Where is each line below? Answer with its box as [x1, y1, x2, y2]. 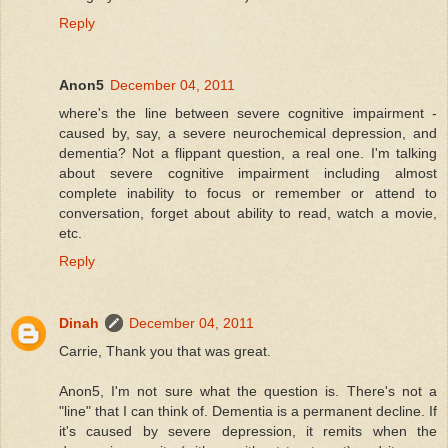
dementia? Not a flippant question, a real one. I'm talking [59, 144, 437, 161]
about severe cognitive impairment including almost [59, 164, 437, 181]
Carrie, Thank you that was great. [59, 342, 271, 359]
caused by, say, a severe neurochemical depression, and [59, 124, 437, 141]
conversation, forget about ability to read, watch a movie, [59, 204, 437, 221]
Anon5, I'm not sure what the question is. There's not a [59, 382, 437, 399]
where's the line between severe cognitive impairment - [59, 104, 437, 121]
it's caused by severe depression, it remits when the [59, 422, 437, 439]
